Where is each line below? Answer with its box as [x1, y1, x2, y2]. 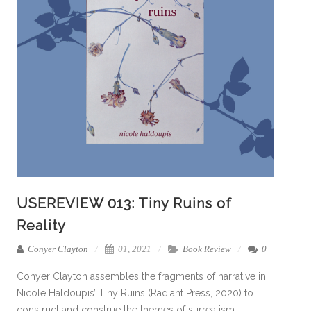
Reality [17, 217, 66, 234]
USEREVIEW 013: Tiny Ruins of [17, 194, 232, 212]
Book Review [183, 243, 231, 254]
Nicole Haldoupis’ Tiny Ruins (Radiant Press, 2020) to [17, 287, 253, 299]
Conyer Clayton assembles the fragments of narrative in [17, 270, 266, 282]
